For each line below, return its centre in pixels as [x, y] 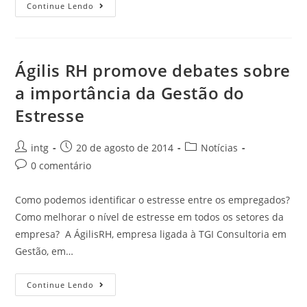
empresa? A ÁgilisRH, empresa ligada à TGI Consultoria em [151, 234]
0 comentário [61, 165]
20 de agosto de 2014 [125, 148]
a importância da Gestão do [130, 93]
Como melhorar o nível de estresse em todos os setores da [150, 217]
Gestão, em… [45, 251]
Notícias [220, 148]
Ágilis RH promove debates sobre [153, 70]
